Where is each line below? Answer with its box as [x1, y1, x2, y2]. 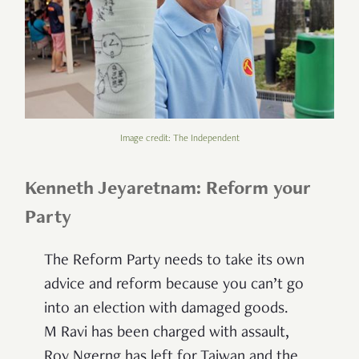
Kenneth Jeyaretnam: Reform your [25, 180, 311, 200]
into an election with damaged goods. [44, 301, 288, 318]
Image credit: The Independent [119, 134, 240, 144]
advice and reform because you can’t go [44, 277, 304, 294]
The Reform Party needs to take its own [44, 253, 305, 270]
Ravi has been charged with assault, [61, 325, 289, 342]
